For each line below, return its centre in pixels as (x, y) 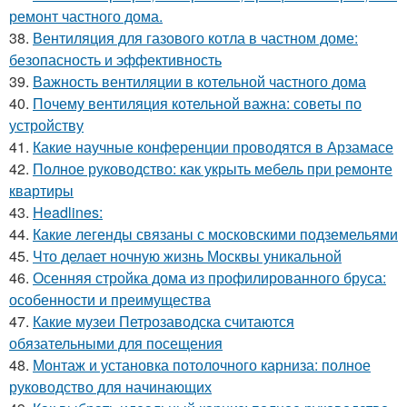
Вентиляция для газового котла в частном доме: (195, 37)
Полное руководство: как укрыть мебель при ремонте (213, 168)
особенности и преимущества (110, 299)
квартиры (41, 190)
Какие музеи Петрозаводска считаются (164, 321)
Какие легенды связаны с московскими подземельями (215, 233)
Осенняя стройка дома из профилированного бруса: (209, 277)
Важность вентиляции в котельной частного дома (199, 81)
